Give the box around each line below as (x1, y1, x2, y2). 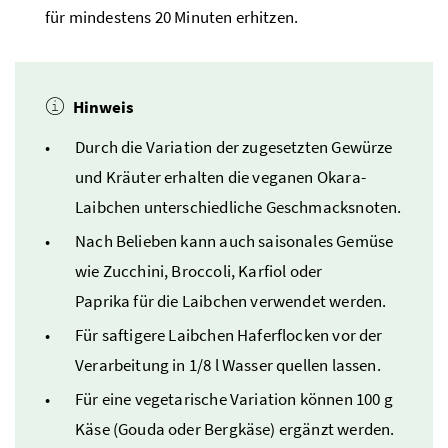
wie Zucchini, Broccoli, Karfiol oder (75, 259, 323, 282)
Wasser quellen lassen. (218, 353, 381, 376)
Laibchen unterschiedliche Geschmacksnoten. (75, 195, 402, 218)
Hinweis (69, 95, 134, 118)
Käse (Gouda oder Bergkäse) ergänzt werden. (75, 417, 395, 440)
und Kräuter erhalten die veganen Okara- (75, 165, 366, 188)
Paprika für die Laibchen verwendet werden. (75, 289, 387, 312)
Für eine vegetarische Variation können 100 (75, 387, 384, 410)
